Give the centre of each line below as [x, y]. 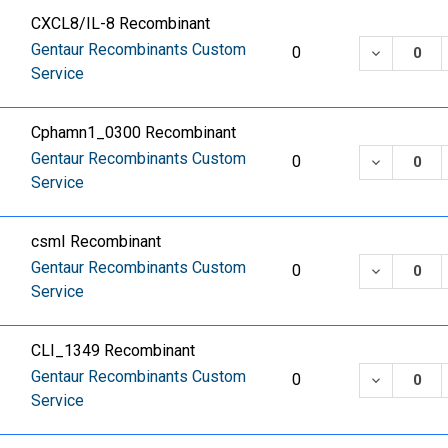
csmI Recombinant [96, 242]
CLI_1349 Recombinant [113, 351]
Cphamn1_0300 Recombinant [134, 133]
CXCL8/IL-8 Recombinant [121, 24]
